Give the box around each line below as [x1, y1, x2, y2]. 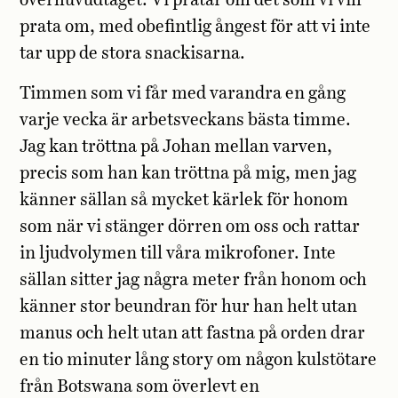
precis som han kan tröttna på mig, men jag [20, 164, 357, 182]
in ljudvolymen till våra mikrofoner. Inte [20, 244, 337, 262]
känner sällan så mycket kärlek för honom [20, 191, 349, 209]
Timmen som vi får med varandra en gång [20, 84, 346, 102]
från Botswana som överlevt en [20, 378, 260, 395]
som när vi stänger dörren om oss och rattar [20, 218, 361, 235]
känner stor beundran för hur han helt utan [20, 298, 358, 315]
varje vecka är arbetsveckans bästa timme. [20, 111, 352, 129]
